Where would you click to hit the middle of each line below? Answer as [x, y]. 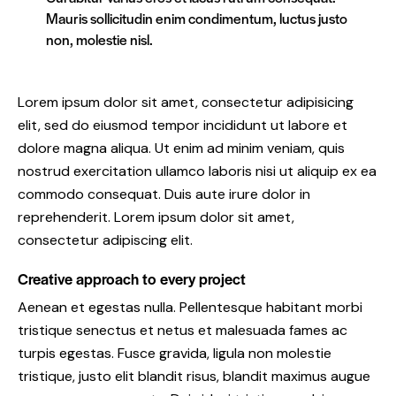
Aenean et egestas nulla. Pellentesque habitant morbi [190, 308]
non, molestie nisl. [99, 40]
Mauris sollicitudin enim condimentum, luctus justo [197, 19]
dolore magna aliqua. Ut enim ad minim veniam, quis [181, 148]
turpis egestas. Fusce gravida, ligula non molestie [175, 354]
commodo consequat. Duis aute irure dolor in [164, 194]
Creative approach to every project [132, 279]
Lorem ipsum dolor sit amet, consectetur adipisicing [186, 103]
